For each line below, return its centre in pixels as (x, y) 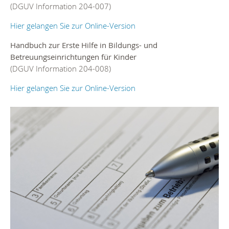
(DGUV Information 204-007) (61, 6)
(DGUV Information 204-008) (61, 69)
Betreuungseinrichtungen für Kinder (73, 57)
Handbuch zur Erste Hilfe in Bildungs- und (84, 45)
